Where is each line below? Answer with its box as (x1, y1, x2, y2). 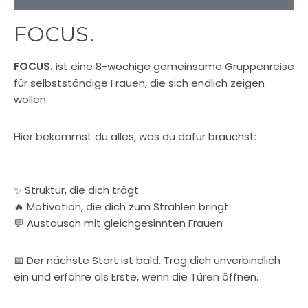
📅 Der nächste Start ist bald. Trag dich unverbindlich (14, 253, 280, 267)
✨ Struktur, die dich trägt (14, 183, 139, 197)
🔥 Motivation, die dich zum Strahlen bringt (14, 199, 229, 214)
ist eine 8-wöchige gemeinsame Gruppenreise (53, 59, 294, 74)
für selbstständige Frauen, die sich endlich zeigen (14, 76, 265, 90)
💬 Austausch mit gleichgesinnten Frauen (14, 216, 223, 230)
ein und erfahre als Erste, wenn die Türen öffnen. (14, 269, 258, 284)
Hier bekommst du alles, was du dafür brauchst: (14, 129, 256, 144)
